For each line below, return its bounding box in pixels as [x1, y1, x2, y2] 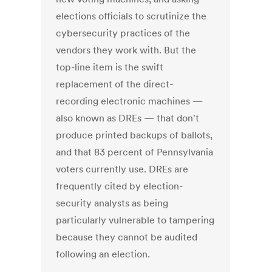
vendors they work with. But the [56, 44, 197, 56]
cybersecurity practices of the [56, 27, 191, 39]
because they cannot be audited [56, 231, 198, 243]
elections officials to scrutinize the [56, 10, 207, 22]
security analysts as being [56, 197, 169, 209]
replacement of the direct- [56, 78, 174, 90]
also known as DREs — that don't [56, 112, 200, 124]
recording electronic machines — [56, 95, 203, 107]
